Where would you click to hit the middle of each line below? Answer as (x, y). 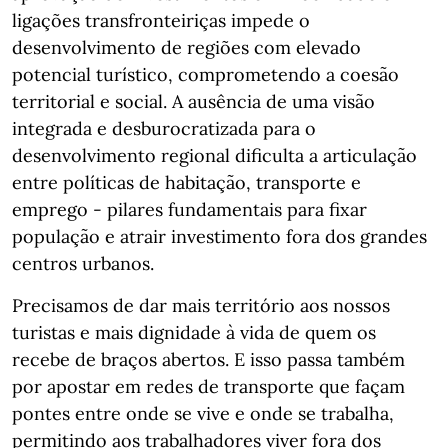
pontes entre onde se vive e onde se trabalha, (203, 413)
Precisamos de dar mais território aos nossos (201, 305)
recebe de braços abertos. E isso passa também (208, 359)
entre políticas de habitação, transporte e (186, 182)
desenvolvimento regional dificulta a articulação (214, 155)
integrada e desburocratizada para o (164, 128)
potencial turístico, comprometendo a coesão (205, 74)
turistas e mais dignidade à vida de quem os (194, 332)
